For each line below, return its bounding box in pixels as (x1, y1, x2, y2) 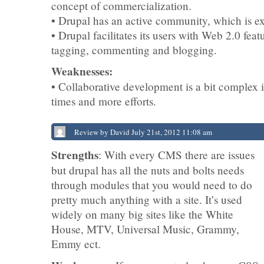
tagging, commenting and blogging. (51, 42, 217, 57)
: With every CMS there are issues (98, 147, 255, 162)
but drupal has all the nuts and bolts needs (51, 163, 244, 177)
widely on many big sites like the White (51, 207, 233, 222)
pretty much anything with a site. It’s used (51, 192, 242, 207)
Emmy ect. (51, 236, 101, 251)
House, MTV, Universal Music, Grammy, (51, 222, 239, 236)
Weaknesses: (51, 63, 113, 80)
